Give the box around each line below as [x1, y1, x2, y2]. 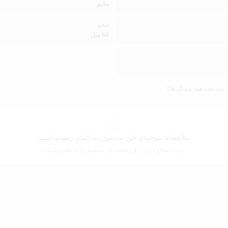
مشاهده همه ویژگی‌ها [170, 84, 224, 92]
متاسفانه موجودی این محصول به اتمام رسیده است [38, 133, 190, 141]
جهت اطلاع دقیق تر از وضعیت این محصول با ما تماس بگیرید [45, 147, 183, 153]
